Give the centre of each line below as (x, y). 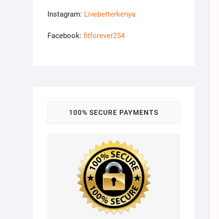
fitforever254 (104, 36)
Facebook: (65, 36)
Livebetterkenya (109, 14)
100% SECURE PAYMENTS (114, 112)
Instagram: (66, 14)
